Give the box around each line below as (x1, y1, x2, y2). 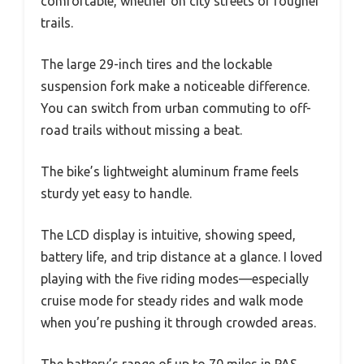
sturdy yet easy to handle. (41, 185, 192, 201)
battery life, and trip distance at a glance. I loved (41, 249, 323, 264)
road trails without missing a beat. (41, 122, 242, 137)
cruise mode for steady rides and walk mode (41, 292, 303, 308)
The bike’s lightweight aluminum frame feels (41, 163, 299, 179)
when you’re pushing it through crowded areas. (41, 314, 316, 330)
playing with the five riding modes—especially (41, 271, 309, 286)
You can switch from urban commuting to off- (41, 100, 311, 115)
